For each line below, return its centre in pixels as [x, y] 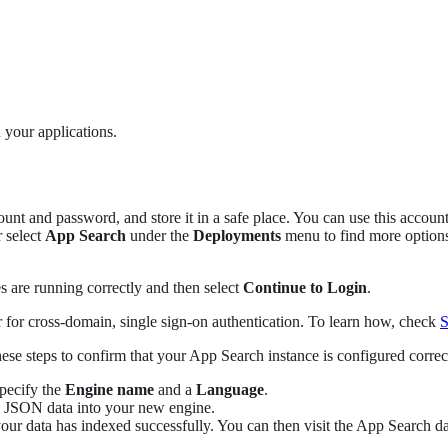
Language [230, 390]
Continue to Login [305, 288]
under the [159, 236]
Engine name [109, 390]
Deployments [237, 236]
